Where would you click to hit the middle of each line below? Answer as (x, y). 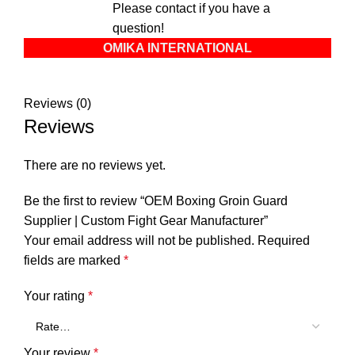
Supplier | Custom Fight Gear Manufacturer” (146, 220)
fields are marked (74, 260)
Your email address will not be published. (139, 240)
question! (138, 28)
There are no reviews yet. (95, 165)
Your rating (56, 296)
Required (284, 240)
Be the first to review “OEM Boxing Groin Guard (156, 200)
